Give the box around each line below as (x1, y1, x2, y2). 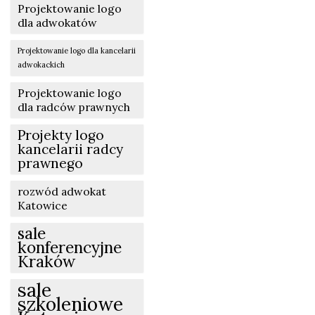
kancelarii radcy (18, 140, 123, 157)
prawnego (18, 154, 83, 172)
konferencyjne (18, 236, 122, 257)
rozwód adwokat (18, 184, 106, 198)
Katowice (18, 198, 67, 212)
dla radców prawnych (18, 99, 130, 114)
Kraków (18, 250, 75, 271)
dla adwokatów (18, 15, 97, 30)
